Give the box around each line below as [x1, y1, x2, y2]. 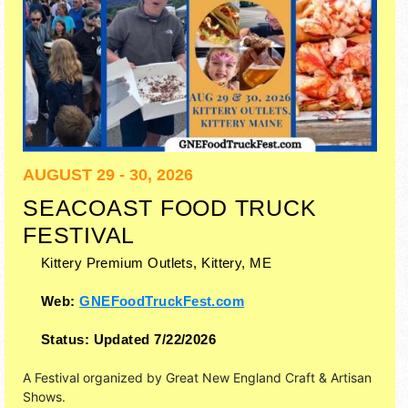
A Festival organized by [23, 370, 166, 386]
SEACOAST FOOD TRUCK [23, 195, 317, 221]
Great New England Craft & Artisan [166, 370, 372, 386]
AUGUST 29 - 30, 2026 [23, 166, 193, 185]
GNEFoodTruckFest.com [79, 293, 245, 310]
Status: [41, 331, 94, 348]
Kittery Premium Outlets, [41, 255, 198, 271]
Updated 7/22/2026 [93, 331, 217, 348]
